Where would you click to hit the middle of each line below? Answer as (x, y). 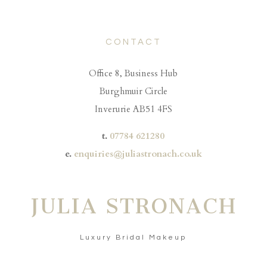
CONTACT (133, 42)
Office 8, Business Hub (133, 74)
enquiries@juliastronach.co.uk (138, 154)
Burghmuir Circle (133, 91)
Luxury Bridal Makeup (133, 238)
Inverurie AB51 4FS (133, 109)
